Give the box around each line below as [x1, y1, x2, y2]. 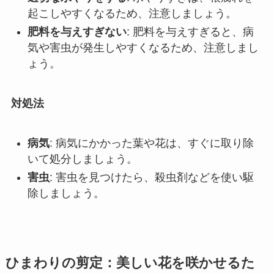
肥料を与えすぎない [27, 26, 127, 39]
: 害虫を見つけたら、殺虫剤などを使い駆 [49, 171, 254, 184]
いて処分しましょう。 [27, 152, 138, 165]
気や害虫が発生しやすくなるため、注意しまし [27, 42, 259, 54]
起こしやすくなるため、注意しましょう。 [27, 7, 237, 20]
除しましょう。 [27, 187, 105, 200]
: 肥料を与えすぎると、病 [126, 26, 254, 39]
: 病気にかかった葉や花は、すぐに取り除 [49, 136, 254, 149]
